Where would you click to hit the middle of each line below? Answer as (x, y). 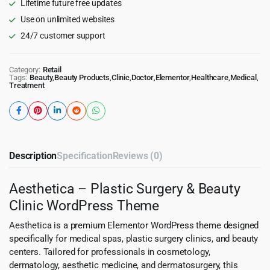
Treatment (27, 85)
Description (33, 155)
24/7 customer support (63, 35)
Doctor (142, 77)
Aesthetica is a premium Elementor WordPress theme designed (134, 225)
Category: (25, 69)
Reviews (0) (137, 155)
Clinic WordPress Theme (84, 205)
